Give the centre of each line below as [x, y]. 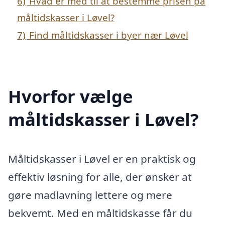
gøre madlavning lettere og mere [90, 195]
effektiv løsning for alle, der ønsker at [100, 177]
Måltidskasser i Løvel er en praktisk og [102, 158]
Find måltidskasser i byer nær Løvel [109, 35]
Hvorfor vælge [70, 96]
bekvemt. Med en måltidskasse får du [100, 213]
